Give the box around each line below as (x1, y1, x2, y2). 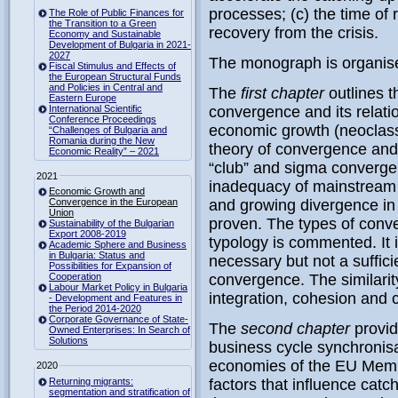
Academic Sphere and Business (49, 239, 187, 250)
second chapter (241, 320, 354, 338)
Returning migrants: (49, 375, 133, 386)
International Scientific (49, 102, 142, 114)
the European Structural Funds (49, 70, 181, 82)
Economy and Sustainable (49, 28, 161, 39)
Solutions (49, 335, 88, 346)
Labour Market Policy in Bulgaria (49, 282, 187, 292)
